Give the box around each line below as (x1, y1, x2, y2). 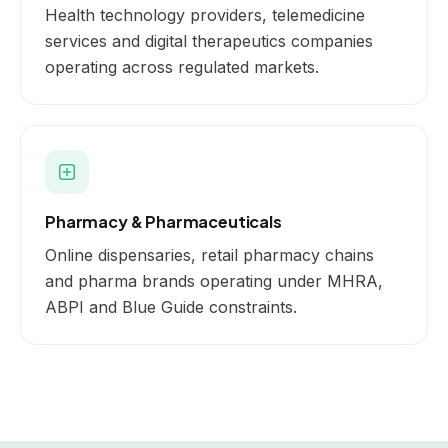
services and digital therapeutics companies (45, 30, 373, 51)
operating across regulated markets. (45, 56, 319, 77)
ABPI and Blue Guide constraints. (45, 296, 297, 317)
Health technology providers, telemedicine (45, 4, 365, 25)
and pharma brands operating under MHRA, (45, 270, 383, 291)
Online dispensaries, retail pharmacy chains (45, 244, 374, 265)
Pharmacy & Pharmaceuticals (45, 210, 282, 232)
